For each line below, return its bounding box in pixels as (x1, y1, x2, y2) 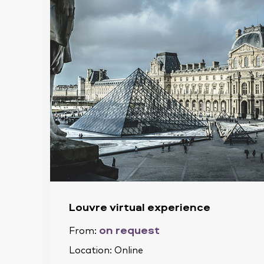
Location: (69, 245, 114, 255)
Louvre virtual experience (69, 199, 210, 214)
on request (99, 222, 160, 237)
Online (114, 245, 143, 255)
